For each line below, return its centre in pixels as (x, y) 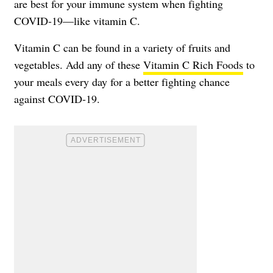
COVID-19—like (54, 20)
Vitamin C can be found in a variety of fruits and (122, 47)
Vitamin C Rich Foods (193, 64)
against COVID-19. (57, 98)
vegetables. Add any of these (79, 64)
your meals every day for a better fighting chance (122, 81)
